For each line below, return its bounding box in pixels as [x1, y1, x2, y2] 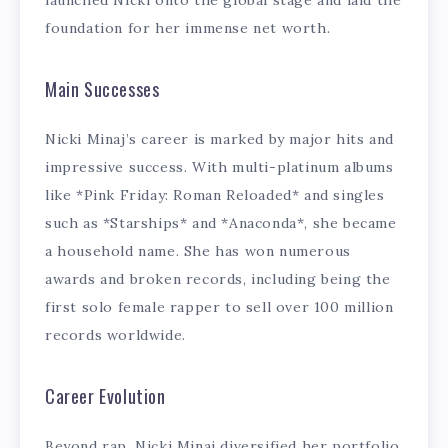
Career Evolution [45, 382, 166, 409]
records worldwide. [45, 326, 186, 345]
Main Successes [45, 75, 160, 102]
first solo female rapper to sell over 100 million [45, 298, 394, 317]
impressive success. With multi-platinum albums [45, 158, 394, 177]
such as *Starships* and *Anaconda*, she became [45, 214, 397, 233]
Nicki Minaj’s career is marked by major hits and [45, 130, 394, 149]
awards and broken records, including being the [45, 270, 391, 289]
